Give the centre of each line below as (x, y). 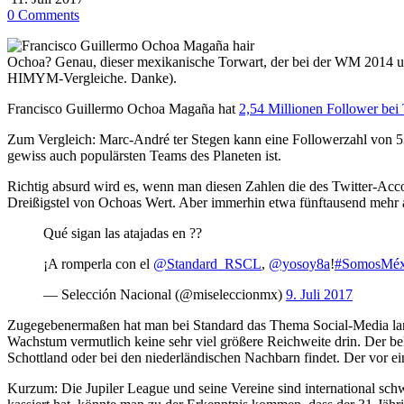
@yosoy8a (299, 263)
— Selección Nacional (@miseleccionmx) (165, 294)
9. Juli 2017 (319, 294)
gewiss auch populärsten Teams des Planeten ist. (144, 155)
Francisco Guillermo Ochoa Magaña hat (123, 108)
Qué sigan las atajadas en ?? (123, 233)
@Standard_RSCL (207, 263)
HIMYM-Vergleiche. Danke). (92, 78)
